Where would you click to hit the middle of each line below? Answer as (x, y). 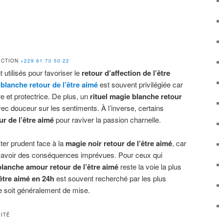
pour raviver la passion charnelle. (107, 120)
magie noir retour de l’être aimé (119, 143)
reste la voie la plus (150, 167)
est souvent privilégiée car (140, 85)
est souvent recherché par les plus (110, 178)
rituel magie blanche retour (136, 97)
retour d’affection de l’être (126, 73)
